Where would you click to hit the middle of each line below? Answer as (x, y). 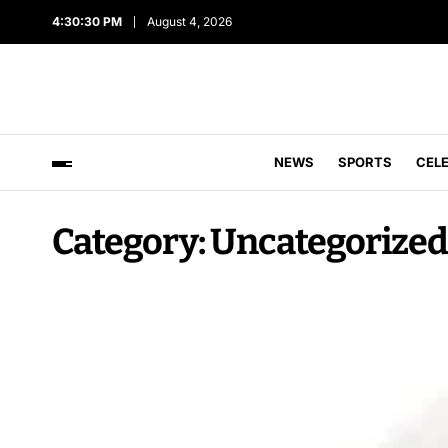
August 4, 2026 (186, 21)
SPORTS (365, 162)
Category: (131, 242)
